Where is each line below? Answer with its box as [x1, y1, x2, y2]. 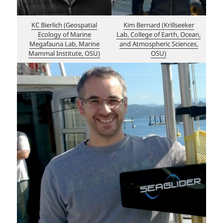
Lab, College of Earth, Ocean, [116, 29, 201, 39]
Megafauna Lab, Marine [29, 39, 100, 48]
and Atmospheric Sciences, [119, 39, 198, 48]
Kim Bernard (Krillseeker [123, 20, 194, 29]
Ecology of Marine [37, 29, 91, 39]
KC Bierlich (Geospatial [31, 20, 98, 29]
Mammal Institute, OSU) [28, 48, 101, 58]
